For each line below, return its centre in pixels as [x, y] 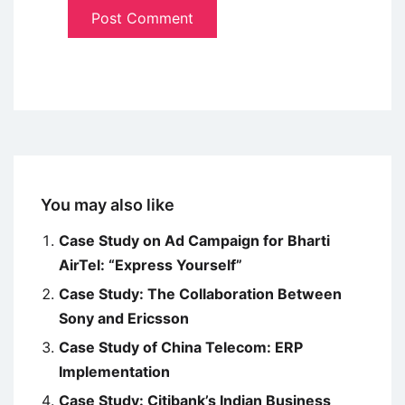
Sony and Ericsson [124, 319]
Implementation [114, 372]
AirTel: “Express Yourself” [151, 265]
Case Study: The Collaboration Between [200, 294]
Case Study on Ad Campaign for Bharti [194, 241]
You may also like [108, 205]
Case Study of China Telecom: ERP [181, 348]
